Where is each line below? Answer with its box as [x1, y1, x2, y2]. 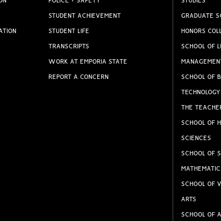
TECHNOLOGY [181, 89, 220, 96]
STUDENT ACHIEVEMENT [48, 13, 121, 20]
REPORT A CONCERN [48, 74, 109, 81]
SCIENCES [181, 135, 211, 142]
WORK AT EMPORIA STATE [48, 59, 128, 66]
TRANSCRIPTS [48, 43, 90, 50]
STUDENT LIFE [48, 28, 90, 35]
